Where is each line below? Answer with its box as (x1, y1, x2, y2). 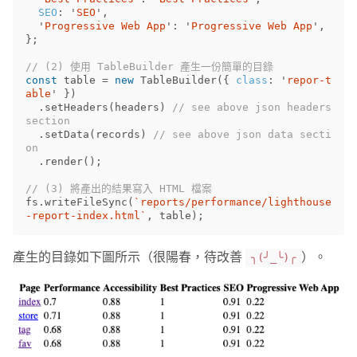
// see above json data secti (153, 128, 331, 141)
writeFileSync (45, 196, 127, 209)
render (45, 155, 83, 168)
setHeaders (45, 101, 108, 114)
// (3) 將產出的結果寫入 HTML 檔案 (25, 182, 212, 195)
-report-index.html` (25, 210, 147, 222)
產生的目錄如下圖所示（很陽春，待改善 (13, 250, 245, 265)
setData (45, 128, 89, 141)
